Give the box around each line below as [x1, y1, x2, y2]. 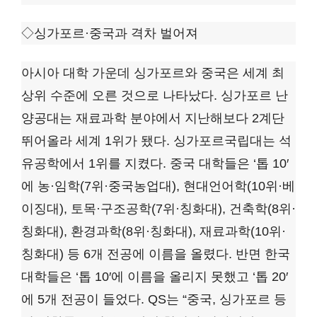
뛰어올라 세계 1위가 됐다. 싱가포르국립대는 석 [21, 134, 292, 149]
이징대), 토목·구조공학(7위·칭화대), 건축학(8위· [21, 202, 296, 217]
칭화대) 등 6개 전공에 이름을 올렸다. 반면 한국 [21, 247, 290, 262]
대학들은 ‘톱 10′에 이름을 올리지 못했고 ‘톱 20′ [21, 270, 288, 284]
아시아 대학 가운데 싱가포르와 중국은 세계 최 [21, 66, 284, 81]
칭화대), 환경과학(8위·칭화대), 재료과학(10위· [21, 224, 286, 239]
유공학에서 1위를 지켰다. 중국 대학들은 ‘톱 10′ [21, 156, 289, 171]
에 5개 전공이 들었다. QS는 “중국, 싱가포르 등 [21, 292, 287, 307]
